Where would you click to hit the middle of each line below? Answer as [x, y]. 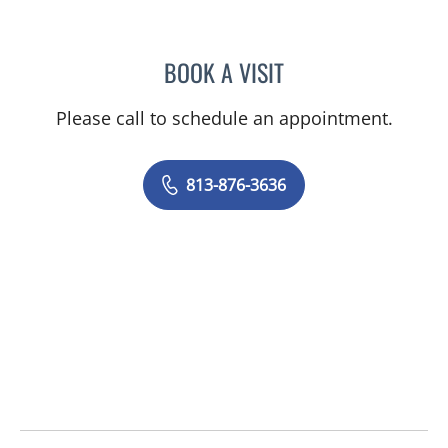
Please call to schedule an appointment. [224, 118]
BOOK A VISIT [224, 72]
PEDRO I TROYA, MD [346, 69]
